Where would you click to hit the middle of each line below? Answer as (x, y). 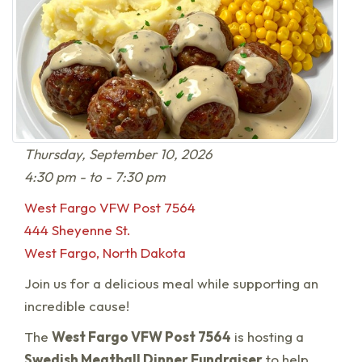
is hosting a (267, 337)
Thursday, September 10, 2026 (118, 154)
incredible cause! (77, 306)
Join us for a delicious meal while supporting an (171, 284)
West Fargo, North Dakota (105, 253)
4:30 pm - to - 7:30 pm (95, 177)
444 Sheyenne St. (78, 230)
